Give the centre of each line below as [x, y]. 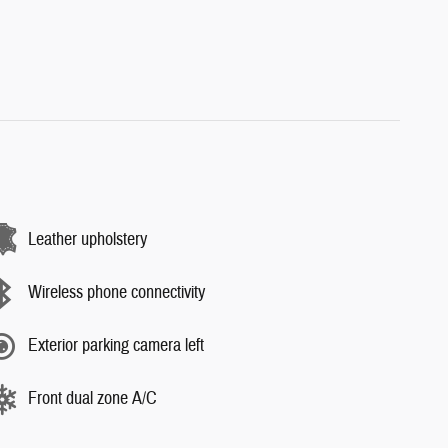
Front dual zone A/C [92, 398]
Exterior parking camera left [116, 345]
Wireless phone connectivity [116, 292]
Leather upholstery [87, 239]
